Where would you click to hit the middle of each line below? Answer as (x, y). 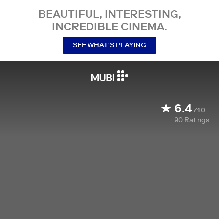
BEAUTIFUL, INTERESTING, (109, 14)
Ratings (197, 120)
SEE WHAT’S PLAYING (109, 45)
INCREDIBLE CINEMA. (109, 26)
